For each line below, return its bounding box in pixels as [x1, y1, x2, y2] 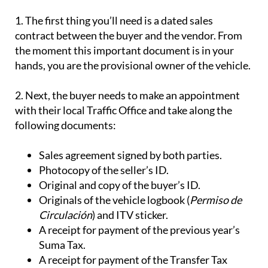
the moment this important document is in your [15, 44, 234, 57]
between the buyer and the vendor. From [54, 29, 242, 42]
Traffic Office [87, 103, 147, 117]
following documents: [15, 118, 116, 132]
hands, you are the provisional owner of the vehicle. [15, 59, 251, 72]
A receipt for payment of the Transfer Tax [39, 253, 227, 267]
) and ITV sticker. [92, 208, 168, 222]
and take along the [147, 103, 232, 117]
